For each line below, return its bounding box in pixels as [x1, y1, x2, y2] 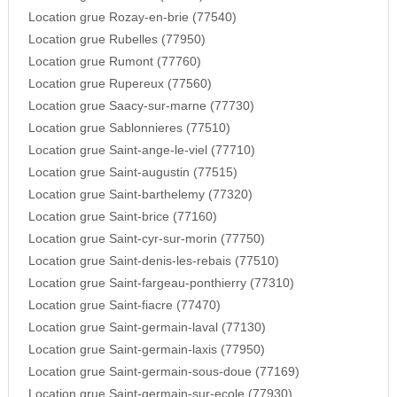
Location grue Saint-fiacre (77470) [27, 299, 221, 313]
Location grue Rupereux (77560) [27, 77, 212, 91]
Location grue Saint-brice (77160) [27, 210, 217, 224]
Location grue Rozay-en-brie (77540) [27, 11, 237, 25]
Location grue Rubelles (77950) [27, 33, 206, 47]
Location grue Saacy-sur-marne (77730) [27, 99, 254, 113]
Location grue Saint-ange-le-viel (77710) [27, 144, 255, 158]
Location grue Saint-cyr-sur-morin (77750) [27, 232, 265, 246]
